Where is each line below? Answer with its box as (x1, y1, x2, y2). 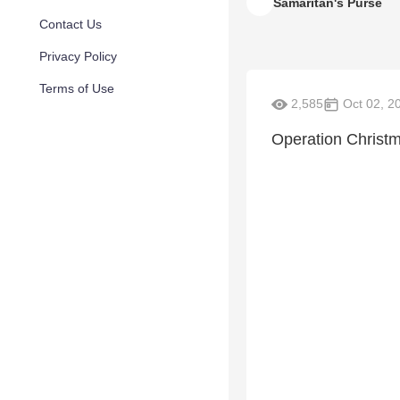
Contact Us (39, 17, 102, 31)
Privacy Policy (39, 49, 117, 63)
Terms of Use (39, 81, 114, 96)
